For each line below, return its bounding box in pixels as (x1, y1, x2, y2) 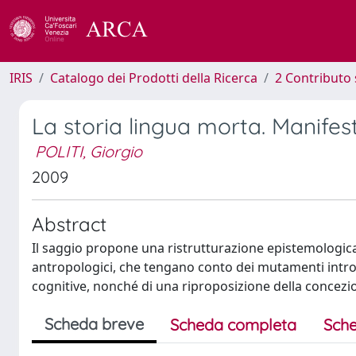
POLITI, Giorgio (35, 141, 142, 161)
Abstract (32, 212, 106, 236)
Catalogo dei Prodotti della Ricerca (50, 69, 257, 87)
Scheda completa (170, 315, 296, 335)
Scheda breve (44, 314, 144, 334)
